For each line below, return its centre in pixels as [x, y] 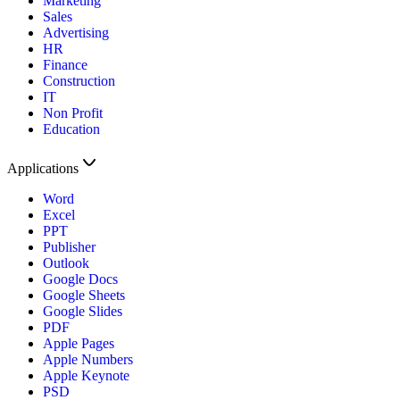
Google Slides [83, 311]
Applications [43, 168]
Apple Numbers [88, 359]
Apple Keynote [86, 375]
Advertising [76, 32]
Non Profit [73, 112]
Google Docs [80, 279]
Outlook [66, 262]
